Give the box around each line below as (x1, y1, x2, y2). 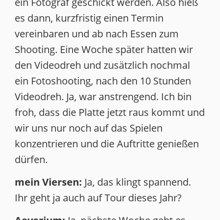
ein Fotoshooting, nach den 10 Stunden (15, 74, 191, 87)
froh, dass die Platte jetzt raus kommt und (15, 106, 205, 119)
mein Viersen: (15, 175, 82, 189)
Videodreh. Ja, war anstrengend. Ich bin (15, 90, 192, 103)
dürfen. (15, 153, 48, 166)
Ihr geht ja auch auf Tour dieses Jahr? (15, 191, 182, 204)
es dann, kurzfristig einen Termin (15, 11, 164, 25)
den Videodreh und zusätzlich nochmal (15, 58, 190, 72)
